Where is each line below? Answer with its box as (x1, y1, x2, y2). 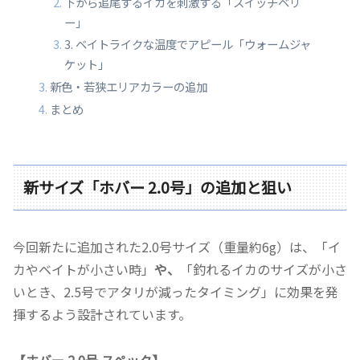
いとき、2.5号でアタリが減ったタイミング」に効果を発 (13, 281, 338, 301)
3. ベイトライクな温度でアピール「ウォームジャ (63, 35, 311, 53)
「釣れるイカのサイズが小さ (180, 259, 347, 279)
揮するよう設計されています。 (13, 304, 191, 324)
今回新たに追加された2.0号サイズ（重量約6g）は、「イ (13, 236, 341, 256)
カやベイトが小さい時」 (13, 259, 154, 279)
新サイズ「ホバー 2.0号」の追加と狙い (23, 176, 292, 199)
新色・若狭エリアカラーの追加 (50, 78, 208, 96)
